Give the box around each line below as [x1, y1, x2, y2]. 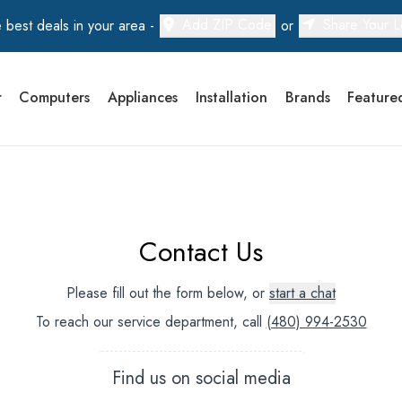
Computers [19, 87, 91, 108]
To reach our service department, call [35, 311, 267, 332]
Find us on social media [111, 365, 291, 391]
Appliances [108, 87, 179, 108]
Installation [196, 87, 268, 108]
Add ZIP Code [182, 14, 272, 35]
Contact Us [139, 232, 263, 271]
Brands [285, 87, 331, 108]
